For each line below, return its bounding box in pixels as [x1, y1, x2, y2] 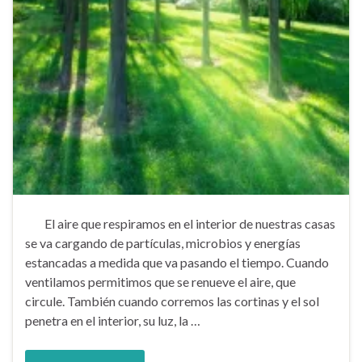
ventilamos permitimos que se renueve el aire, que [25, 274, 296, 289]
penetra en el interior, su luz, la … [25, 313, 200, 328]
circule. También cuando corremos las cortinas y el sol [25, 293, 319, 309]
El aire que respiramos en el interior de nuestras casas [25, 216, 335, 231]
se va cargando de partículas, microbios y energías [25, 235, 301, 250]
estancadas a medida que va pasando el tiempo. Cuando [25, 255, 329, 270]
